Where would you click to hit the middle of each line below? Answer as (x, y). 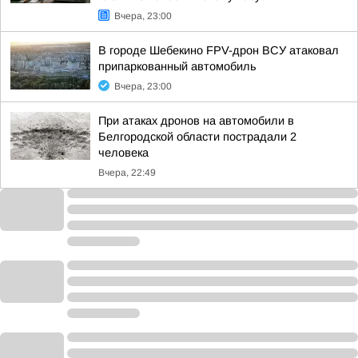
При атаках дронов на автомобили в (196, 121)
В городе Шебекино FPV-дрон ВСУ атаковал (219, 50)
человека (123, 153)
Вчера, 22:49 (127, 173)
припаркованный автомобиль (177, 66)
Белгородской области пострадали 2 (197, 137)
